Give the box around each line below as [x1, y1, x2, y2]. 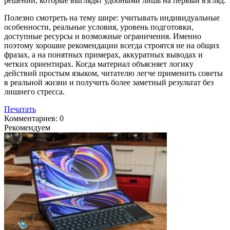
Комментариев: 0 [4, 114, 64, 123]
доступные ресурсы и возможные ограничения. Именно [4, 32, 201, 41]
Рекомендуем [4, 123, 50, 132]
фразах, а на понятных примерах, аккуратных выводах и [4, 50, 203, 60]
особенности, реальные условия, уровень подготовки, [4, 23, 194, 32]
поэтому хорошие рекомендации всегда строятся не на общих [4, 41, 220, 50]
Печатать [4, 105, 36, 114]
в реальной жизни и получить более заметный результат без [4, 78, 214, 87]
